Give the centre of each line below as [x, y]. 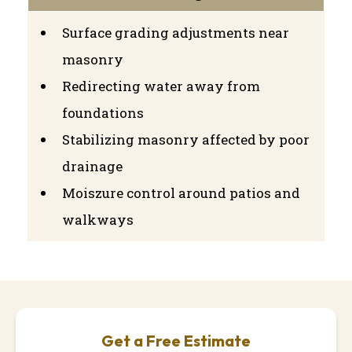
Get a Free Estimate [176, 340]
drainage [92, 166]
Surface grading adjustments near [176, 32]
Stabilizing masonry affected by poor [186, 139]
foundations [103, 112]
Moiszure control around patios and [181, 192]
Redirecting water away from [161, 86]
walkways [98, 219]
